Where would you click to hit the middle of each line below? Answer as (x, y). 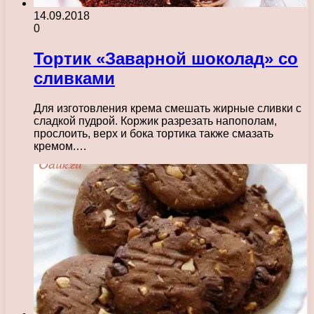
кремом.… (60, 146)
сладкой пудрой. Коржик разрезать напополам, (155, 121)
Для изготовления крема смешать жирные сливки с (168, 108)
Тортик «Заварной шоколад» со (166, 58)
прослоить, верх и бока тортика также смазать (153, 133)
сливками (74, 78)
